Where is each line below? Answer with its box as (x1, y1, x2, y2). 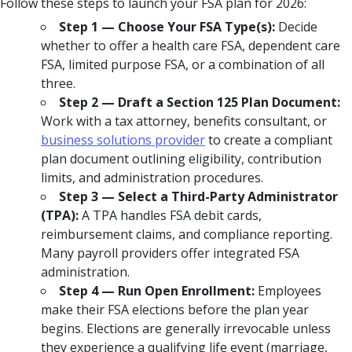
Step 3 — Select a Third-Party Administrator (59, 187, 338, 205)
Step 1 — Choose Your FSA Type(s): (59, 17, 275, 35)
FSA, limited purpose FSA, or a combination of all (41, 55, 324, 73)
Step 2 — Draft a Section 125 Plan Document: (59, 93, 340, 111)
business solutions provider (41, 130, 205, 148)
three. (41, 74, 75, 92)
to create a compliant (205, 130, 332, 148)
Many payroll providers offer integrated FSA (41, 244, 299, 262)
